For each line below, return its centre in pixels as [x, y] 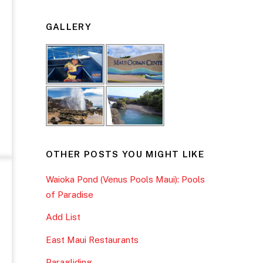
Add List [63, 217]
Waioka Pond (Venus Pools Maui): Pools [125, 180]
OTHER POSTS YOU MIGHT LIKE [125, 154]
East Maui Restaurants [92, 240]
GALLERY [69, 27]
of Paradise [69, 195]
